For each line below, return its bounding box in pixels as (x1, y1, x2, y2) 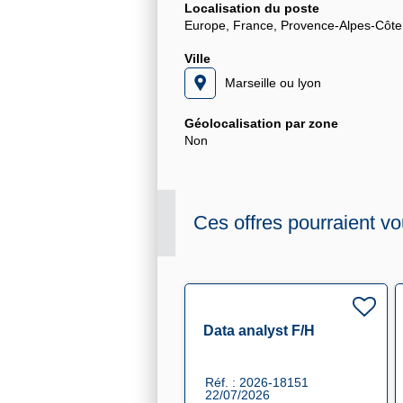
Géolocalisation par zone (184, 116, 338, 131)
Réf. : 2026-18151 (205, 375, 309, 390)
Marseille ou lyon (225, 76, 321, 91)
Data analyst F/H (203, 323, 315, 339)
